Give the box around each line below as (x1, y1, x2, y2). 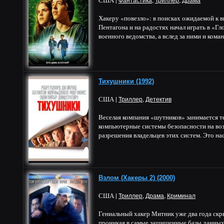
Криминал (167, 192, 195, 199)
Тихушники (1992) (98, 77, 154, 85)
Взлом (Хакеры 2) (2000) (98, 174, 175, 181)
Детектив (145, 96, 171, 103)
